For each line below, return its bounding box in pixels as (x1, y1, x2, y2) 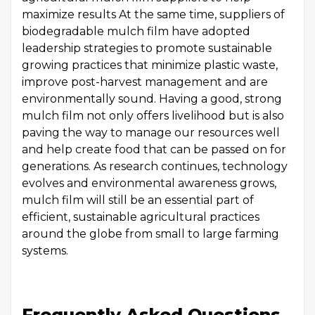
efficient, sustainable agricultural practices (22, 210, 259, 224)
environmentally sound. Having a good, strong (22, 92, 282, 105)
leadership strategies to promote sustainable (22, 41, 272, 55)
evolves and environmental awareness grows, (22, 176, 276, 190)
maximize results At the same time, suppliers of (22, 8, 285, 21)
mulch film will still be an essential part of (22, 193, 254, 207)
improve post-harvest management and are (22, 75, 268, 89)
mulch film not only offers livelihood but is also (22, 109, 284, 122)
